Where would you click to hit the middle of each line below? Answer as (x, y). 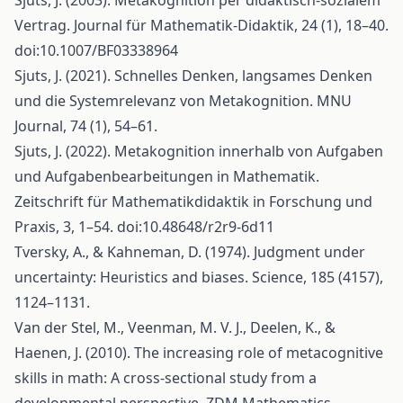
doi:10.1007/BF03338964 (96, 50)
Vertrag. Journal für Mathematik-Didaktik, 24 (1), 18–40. (201, 25)
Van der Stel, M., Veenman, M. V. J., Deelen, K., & (175, 327)
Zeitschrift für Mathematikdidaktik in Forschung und (193, 201)
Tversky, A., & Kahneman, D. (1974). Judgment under (190, 252)
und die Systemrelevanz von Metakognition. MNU (183, 101)
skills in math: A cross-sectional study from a (166, 378)
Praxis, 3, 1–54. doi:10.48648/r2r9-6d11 (144, 227)
